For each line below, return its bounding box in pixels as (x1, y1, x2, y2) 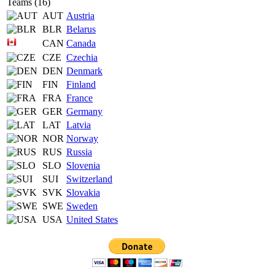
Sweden (66, 200, 98, 211)
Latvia (66, 119, 91, 130)
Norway (66, 133, 98, 144)
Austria (66, 10, 95, 21)
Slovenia (66, 160, 100, 171)
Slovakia (66, 187, 100, 198)
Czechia (66, 52, 98, 63)
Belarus (66, 23, 96, 34)
